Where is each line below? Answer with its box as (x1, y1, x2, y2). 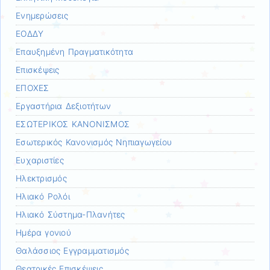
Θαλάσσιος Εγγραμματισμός (16, 245, 129, 256)
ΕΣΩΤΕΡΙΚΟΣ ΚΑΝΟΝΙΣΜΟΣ (16, 119, 130, 129)
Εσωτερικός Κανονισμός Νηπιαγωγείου (16, 137, 172, 147)
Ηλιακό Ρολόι (16, 191, 70, 201)
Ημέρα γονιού (16, 227, 71, 237)
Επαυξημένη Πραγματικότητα (16, 46, 134, 57)
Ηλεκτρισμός (16, 173, 67, 183)
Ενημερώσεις (16, 10, 68, 20)
